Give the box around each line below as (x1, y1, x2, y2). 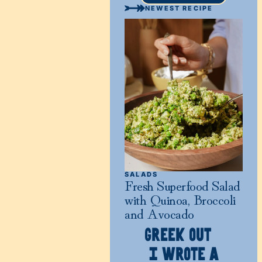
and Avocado (125, 202, 194, 223)
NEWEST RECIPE (145, 4, 213, 12)
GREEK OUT (144, 227, 223, 244)
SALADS (125, 170, 158, 179)
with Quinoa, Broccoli (125, 188, 236, 209)
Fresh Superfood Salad (125, 174, 240, 195)
